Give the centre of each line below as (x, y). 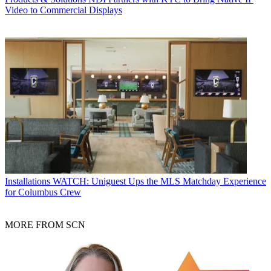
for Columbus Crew (43, 192)
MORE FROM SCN (45, 225)
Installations (28, 181)
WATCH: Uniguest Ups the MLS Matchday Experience (159, 181)
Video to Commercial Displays (64, 10)
